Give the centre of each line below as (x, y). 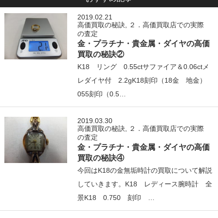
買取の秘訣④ (101, 157)
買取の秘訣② (101, 54)
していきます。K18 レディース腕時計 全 (145, 184)
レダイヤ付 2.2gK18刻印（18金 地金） (145, 80)
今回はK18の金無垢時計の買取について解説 (145, 170)
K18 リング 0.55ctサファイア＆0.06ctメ (144, 66)
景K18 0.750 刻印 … (116, 197)
